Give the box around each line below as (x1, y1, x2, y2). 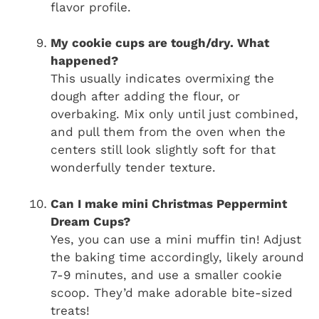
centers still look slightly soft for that (51, 142, 276, 157)
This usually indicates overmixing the (51, 71, 274, 86)
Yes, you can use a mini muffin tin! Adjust (51, 231, 301, 246)
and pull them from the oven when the (51, 125, 286, 140)
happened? (51, 53, 118, 68)
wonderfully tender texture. (51, 160, 216, 175)
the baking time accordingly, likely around (51, 249, 304, 264)
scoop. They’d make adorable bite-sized (51, 285, 293, 300)
